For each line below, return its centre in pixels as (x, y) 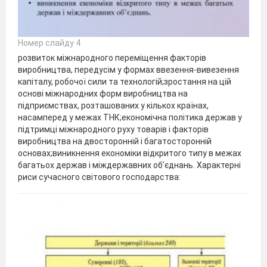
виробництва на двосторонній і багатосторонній (115, 141)
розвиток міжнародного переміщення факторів (112, 58)
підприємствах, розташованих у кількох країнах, (113, 105)
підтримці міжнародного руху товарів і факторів (113, 129)
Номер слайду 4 (49, 43)
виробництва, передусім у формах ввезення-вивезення (128, 69)
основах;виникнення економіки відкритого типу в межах (130, 153)
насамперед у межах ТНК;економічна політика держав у (130, 117)
